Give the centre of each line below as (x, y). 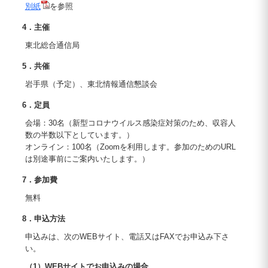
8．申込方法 (43, 219)
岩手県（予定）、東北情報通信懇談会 (91, 84)
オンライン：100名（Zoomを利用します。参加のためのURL (130, 147)
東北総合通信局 (52, 45)
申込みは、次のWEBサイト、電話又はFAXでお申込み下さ (127, 237)
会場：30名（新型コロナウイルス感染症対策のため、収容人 (130, 123)
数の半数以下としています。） (79, 135)
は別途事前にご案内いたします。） (87, 159)
